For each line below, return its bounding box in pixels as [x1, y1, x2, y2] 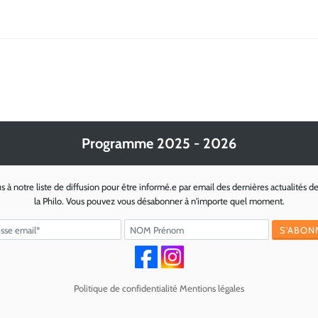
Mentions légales [180, 283, 244, 295]
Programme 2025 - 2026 [82, 135, 236, 153]
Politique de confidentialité [74, 283, 177, 295]
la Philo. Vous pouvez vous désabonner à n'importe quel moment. [33, 195, 285, 207]
